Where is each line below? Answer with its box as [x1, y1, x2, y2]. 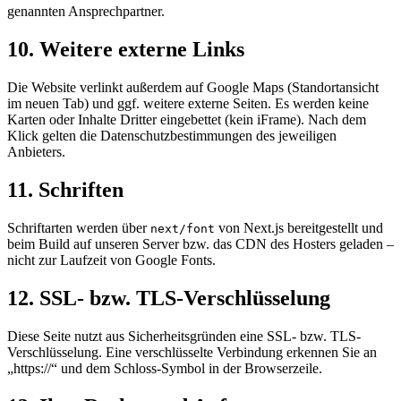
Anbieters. [7, 144, 65, 160]
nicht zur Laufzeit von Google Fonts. [7, 252, 216, 269]
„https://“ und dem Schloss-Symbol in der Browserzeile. [7, 360, 322, 376]
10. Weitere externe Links [7, 38, 244, 62]
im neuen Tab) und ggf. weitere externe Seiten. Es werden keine [7, 96, 369, 112]
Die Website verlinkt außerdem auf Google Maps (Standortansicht [7, 80, 379, 96]
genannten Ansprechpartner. [7, 4, 165, 20]
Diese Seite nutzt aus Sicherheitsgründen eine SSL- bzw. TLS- [7, 328, 361, 344]
